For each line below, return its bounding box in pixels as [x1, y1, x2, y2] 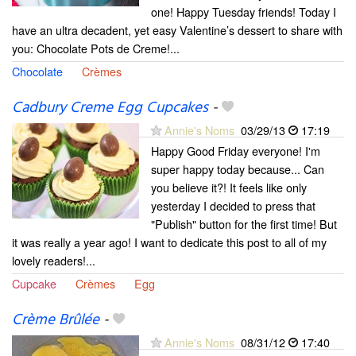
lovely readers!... [12, 252, 95, 269]
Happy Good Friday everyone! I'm [151, 142, 320, 160]
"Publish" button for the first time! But [151, 215, 337, 233]
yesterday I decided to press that [151, 197, 315, 215]
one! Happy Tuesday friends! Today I [151, 3, 336, 20]
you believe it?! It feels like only [151, 179, 307, 196]
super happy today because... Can [151, 161, 324, 178]
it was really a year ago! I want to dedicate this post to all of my [12, 234, 327, 251]
